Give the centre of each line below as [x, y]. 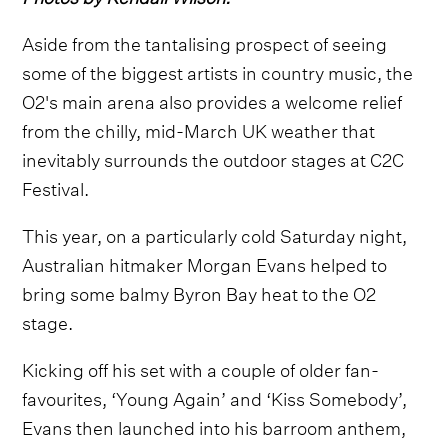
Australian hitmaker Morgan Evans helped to [205, 263]
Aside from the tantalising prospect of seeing [205, 42]
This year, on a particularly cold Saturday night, [215, 234]
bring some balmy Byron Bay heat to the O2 [199, 292]
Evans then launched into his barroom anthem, [214, 426]
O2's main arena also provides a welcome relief [212, 100]
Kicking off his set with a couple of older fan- [201, 368]
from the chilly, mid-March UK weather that [199, 129]
